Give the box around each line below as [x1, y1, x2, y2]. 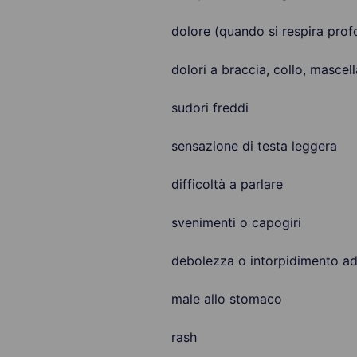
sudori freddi [171, 100, 249, 116]
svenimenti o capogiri [171, 214, 301, 230]
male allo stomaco [171, 291, 282, 307]
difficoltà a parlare [171, 176, 283, 192]
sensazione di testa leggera [171, 138, 337, 154]
